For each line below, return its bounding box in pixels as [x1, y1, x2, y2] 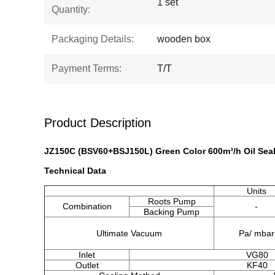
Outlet [75, 260, 99, 270]
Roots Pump [147, 196, 196, 206]
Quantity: [52, 4, 90, 15]
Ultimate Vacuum [96, 228, 162, 238]
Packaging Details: [52, 34, 134, 44]
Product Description [44, 116, 151, 130]
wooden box [157, 34, 211, 44]
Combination [62, 201, 112, 211]
